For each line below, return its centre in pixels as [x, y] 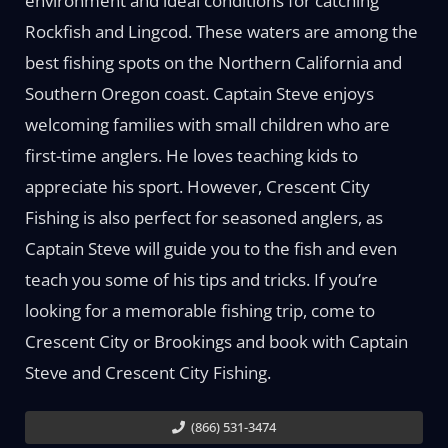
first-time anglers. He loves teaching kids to [191, 155]
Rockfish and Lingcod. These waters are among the [221, 31]
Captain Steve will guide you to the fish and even [210, 248]
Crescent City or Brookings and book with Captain [216, 341]
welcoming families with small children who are [207, 124]
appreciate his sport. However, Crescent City [197, 186]
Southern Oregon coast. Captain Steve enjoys [199, 93]
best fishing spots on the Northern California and [213, 62]
